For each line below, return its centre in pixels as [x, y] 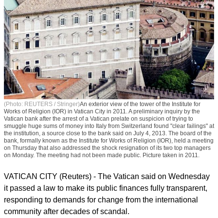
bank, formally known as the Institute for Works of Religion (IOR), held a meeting [109, 140]
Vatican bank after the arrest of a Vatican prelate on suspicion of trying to [99, 118]
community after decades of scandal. [67, 211]
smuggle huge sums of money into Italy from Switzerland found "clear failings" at [109, 126]
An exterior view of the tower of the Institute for [140, 104]
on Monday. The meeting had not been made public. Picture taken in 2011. [102, 155]
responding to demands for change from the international [101, 200]
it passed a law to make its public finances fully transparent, [106, 188]
